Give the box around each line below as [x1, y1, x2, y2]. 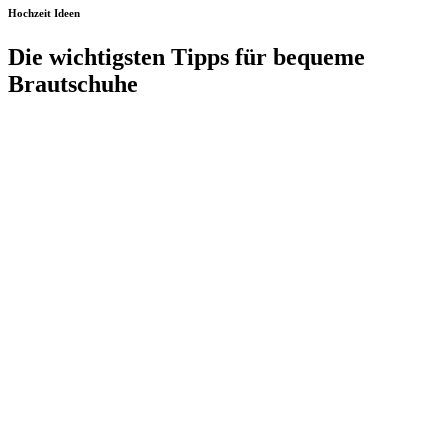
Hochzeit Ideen [8, 6, 80, 19]
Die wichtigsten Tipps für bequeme [8, 43, 365, 70]
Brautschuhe [8, 70, 138, 97]
